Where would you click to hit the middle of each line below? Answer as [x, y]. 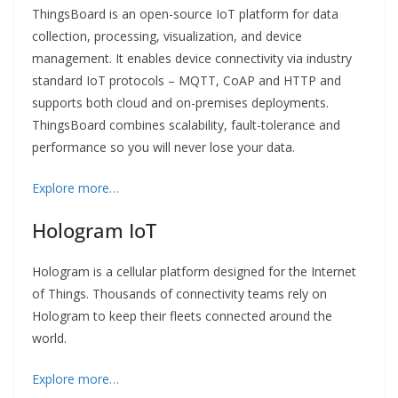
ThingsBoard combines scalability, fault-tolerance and [186, 125]
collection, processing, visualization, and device [167, 36]
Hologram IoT [94, 231]
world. [49, 338]
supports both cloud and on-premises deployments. [180, 103]
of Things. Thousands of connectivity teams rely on [179, 294]
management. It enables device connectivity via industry [192, 59]
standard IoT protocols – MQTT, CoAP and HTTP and [187, 81]
